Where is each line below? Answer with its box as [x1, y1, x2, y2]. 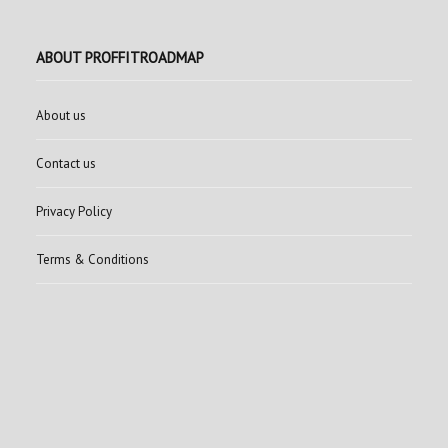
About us [36, 106, 86, 124]
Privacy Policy [36, 202, 112, 220]
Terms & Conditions [36, 250, 149, 268]
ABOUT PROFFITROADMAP [36, 47, 204, 67]
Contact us [36, 154, 96, 172]
